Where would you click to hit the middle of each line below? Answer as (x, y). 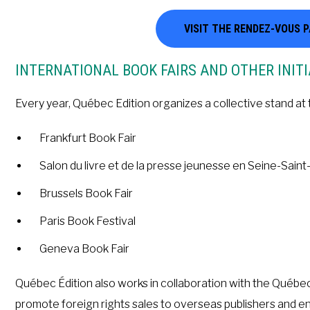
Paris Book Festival (88, 221)
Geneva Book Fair (85, 249)
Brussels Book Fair (86, 193)
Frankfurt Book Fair (88, 138)
